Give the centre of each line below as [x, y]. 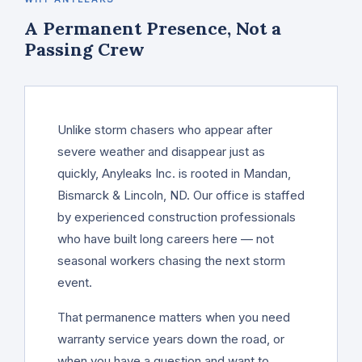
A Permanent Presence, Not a [153, 28]
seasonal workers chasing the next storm [171, 260]
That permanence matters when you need [174, 317]
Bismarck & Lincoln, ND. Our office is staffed [181, 195]
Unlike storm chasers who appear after [165, 129]
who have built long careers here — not [166, 238]
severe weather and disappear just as [161, 151]
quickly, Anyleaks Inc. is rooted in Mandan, [174, 173]
